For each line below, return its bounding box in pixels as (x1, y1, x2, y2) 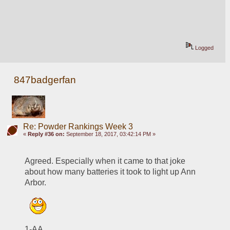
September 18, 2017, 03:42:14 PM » (64, 131, 156, 138)
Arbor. (25, 178, 47, 187)
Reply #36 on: (27, 131, 65, 138)
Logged (194, 44, 214, 51)
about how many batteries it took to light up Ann (25, 167, 196, 177)
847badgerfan (14, 74, 76, 85)
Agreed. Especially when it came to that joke (25, 157, 186, 166)
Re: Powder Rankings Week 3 (23, 122, 133, 131)
